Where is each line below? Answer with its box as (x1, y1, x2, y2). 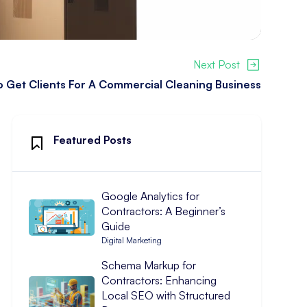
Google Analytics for (101, 189, 199, 203)
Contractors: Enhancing (101, 273, 217, 287)
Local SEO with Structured (101, 288, 230, 302)
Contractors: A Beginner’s (101, 204, 225, 218)
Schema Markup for (101, 258, 196, 272)
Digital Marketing (101, 235, 162, 245)
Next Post (193, 58, 241, 71)
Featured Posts (53, 133, 132, 147)
